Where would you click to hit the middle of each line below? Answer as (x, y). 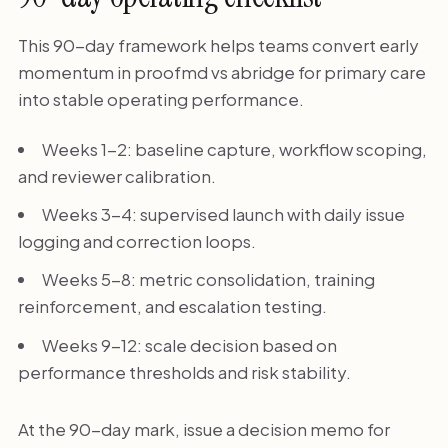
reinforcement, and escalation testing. (172, 306)
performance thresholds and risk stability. (184, 371)
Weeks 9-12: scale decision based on (189, 344)
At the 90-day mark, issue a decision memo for (203, 428)
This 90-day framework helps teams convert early (218, 45)
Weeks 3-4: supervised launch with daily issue (223, 214)
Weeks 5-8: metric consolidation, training (208, 279)
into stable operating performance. (160, 99)
